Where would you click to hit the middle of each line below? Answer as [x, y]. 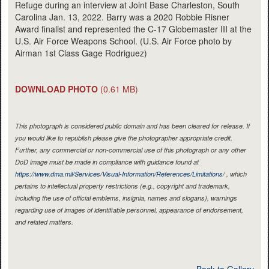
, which [236, 174]
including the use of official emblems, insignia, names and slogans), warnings [126, 198]
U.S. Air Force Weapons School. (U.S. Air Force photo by [123, 41]
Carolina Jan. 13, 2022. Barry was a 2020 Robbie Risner [122, 17]
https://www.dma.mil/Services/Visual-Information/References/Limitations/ [120, 174]
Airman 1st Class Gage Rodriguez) [81, 53]
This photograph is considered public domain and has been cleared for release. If [132, 125]
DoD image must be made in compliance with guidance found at [107, 162]
